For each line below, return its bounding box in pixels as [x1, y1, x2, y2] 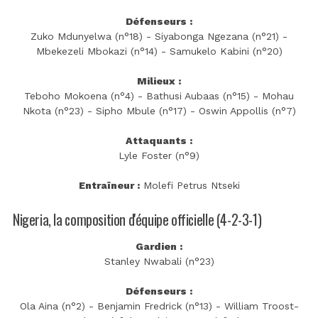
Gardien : [136, 240, 182, 252]
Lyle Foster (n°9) [119, 150, 199, 162]
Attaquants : [126, 135, 192, 147]
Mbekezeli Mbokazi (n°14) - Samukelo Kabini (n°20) [35, 45, 283, 57]
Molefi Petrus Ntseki [139, 180, 240, 192]
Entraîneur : [78, 180, 140, 192]
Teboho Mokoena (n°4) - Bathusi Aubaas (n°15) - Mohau [24, 90, 294, 102]
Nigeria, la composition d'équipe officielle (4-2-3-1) [13, 209, 262, 231]
